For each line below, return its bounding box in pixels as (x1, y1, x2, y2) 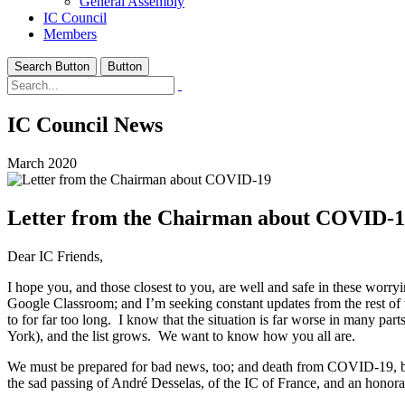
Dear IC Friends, (7, 248, 103, 264)
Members (43, 26, 97, 42)
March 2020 (7, 155, 77, 171)
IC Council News (7, 112, 163, 137)
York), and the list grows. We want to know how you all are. (7, 327, 355, 344)
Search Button (14, 60, 89, 73)
